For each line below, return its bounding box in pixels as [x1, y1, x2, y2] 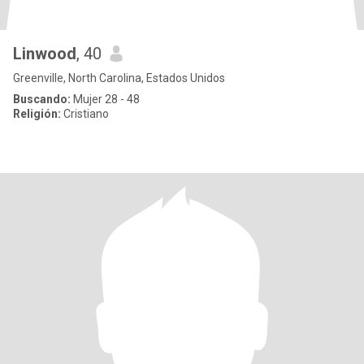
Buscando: [13, 93, 71, 106]
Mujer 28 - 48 [71, 93, 140, 106]
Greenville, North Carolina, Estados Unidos [13, 71, 225, 84]
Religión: [13, 107, 61, 120]
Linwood [13, 44, 76, 63]
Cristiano [61, 107, 109, 120]
